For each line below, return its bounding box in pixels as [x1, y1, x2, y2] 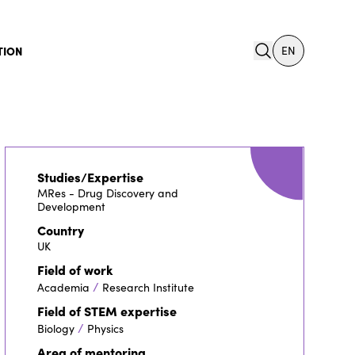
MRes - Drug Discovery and [36, 185, 178, 200]
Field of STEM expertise [36, 301, 177, 319]
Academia [36, 279, 90, 295]
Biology [36, 320, 74, 336]
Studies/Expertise [36, 167, 143, 185]
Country [36, 220, 84, 239]
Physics [86, 320, 124, 336]
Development [36, 198, 105, 214]
